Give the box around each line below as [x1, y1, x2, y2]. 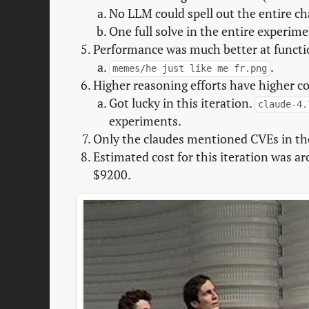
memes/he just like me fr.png [112, 62, 267, 74]
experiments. [108, 112, 181, 129]
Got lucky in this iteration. [108, 94, 255, 111]
